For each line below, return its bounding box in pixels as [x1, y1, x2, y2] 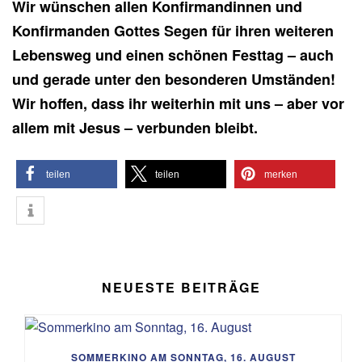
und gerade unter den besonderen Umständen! [12, 68, 335, 90]
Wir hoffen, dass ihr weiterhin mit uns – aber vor [12, 92, 344, 114]
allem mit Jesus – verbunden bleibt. [12, 116, 258, 138]
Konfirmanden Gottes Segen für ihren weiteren [12, 19, 334, 41]
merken [264, 168, 297, 180]
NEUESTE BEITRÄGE [101, 277, 261, 297]
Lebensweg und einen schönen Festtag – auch [12, 44, 334, 65]
